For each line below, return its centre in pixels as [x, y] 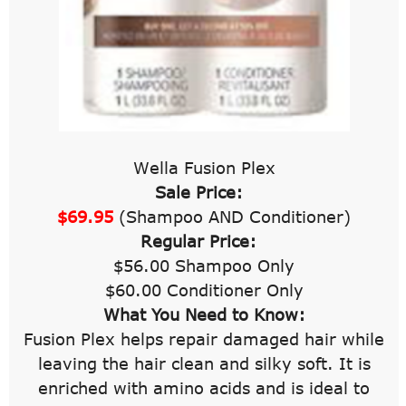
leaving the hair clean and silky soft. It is [204, 363]
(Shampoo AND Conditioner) [232, 216]
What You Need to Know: [204, 314]
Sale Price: [204, 192]
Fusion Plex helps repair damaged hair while [204, 338]
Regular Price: [202, 241]
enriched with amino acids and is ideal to [204, 387]
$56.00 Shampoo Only [204, 265]
